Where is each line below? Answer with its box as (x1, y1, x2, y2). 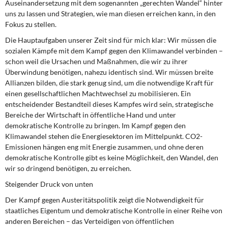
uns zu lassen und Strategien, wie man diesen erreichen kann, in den (5, 9, 216, 18)
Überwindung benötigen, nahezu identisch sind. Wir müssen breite (5, 68, 213, 76)
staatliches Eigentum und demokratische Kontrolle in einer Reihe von (5, 206, 222, 215)
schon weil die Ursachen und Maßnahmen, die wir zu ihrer (5, 57, 188, 66)
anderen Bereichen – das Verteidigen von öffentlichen (5, 217, 174, 225)
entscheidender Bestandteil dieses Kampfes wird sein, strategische (5, 100, 213, 108)
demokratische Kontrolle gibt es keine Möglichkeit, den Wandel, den (5, 153, 218, 162)
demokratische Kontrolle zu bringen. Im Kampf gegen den (5, 121, 186, 130)
